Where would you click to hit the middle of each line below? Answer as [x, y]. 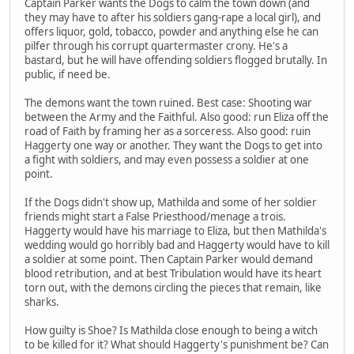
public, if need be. [68, 74]
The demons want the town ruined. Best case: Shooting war [168, 102]
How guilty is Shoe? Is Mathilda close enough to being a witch [171, 330]
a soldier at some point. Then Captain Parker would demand [169, 259]
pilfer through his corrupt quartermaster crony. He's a [156, 45]
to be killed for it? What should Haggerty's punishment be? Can [177, 344]
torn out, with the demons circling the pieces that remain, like [173, 287]
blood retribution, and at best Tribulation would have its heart [173, 273]
